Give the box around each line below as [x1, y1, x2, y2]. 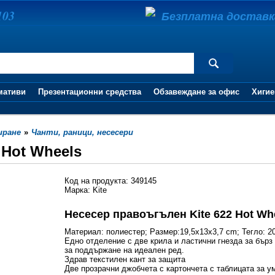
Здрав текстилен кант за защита [64, 255, 186, 264]
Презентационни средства [38, 87, 142, 96]
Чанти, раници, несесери [31, 128, 134, 137]
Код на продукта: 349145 [64, 176, 157, 185]
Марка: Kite [64, 185, 107, 195]
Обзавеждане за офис [153, 87, 240, 96]
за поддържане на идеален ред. [64, 246, 185, 255]
